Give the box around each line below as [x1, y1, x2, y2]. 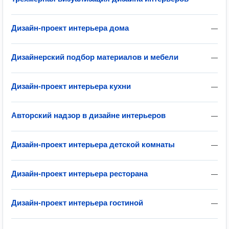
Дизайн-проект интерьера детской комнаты [11, 140, 175, 149]
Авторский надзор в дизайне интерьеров [11, 111, 166, 120]
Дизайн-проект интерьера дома [11, 24, 129, 32]
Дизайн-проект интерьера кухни [11, 82, 131, 90]
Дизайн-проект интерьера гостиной [11, 198, 143, 207]
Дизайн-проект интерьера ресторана [11, 169, 148, 178]
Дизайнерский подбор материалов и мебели [11, 53, 178, 61]
